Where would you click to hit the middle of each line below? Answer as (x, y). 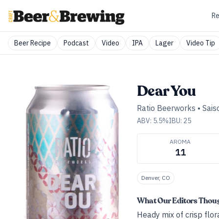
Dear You (166, 91)
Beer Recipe (33, 43)
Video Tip (201, 43)
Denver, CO (156, 178)
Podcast (76, 43)
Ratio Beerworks (166, 108)
